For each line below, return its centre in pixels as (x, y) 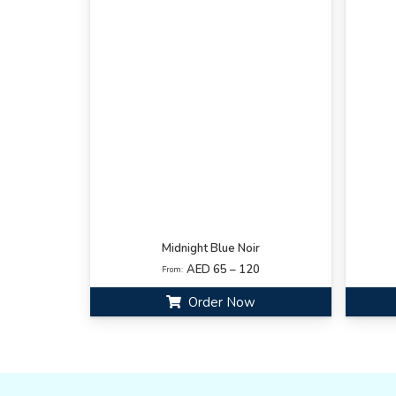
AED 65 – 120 (224, 269)
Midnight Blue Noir (211, 248)
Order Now (221, 302)
